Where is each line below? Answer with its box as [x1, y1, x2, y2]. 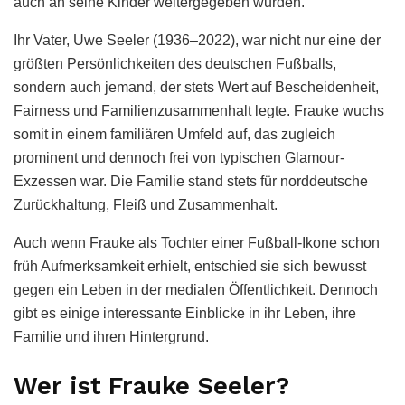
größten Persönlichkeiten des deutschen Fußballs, [14, 56, 336, 72]
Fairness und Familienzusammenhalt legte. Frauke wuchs [14, 103, 384, 119]
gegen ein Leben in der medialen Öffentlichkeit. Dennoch [14, 282, 378, 298]
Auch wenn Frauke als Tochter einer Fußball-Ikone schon [14, 235, 380, 251]
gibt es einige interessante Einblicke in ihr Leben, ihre [14, 306, 356, 322]
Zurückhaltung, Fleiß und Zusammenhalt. [14, 197, 278, 213]
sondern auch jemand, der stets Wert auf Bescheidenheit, [14, 80, 379, 96]
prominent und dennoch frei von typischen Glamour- [14, 150, 344, 166]
